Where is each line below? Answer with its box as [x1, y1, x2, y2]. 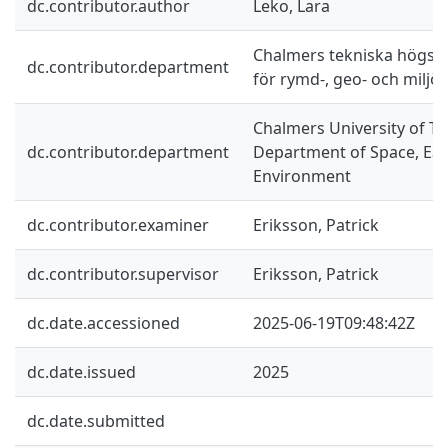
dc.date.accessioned [27, 311, 180, 334]
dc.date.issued [27, 360, 136, 383]
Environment [253, 164, 351, 187]
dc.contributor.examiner [27, 213, 209, 236]
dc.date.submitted [27, 409, 165, 432]
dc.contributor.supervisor [27, 262, 219, 285]
